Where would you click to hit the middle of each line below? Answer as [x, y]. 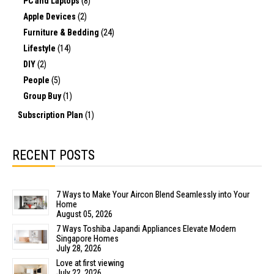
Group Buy [43, 96]
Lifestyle [40, 48]
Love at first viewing [90, 263]
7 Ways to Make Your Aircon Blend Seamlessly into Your [153, 194]
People [37, 80]
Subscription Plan [51, 115]
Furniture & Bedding [62, 32]
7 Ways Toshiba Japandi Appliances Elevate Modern [146, 228]
